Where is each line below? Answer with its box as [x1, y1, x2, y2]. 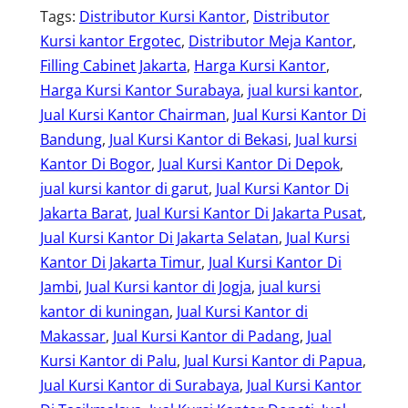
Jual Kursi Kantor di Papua [184, 350, 362, 371]
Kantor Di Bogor [40, 153, 151, 174]
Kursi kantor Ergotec [40, 30, 181, 51]
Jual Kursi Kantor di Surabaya [40, 374, 240, 395]
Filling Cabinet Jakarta [40, 55, 187, 76]
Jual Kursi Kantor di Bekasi [109, 128, 288, 149]
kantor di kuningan [40, 301, 169, 321]
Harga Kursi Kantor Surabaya [40, 79, 240, 100]
